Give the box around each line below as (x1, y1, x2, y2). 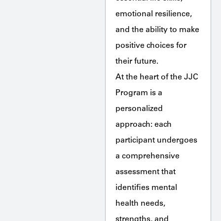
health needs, (115, 199, 165, 208)
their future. (115, 57, 158, 66)
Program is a (115, 89, 162, 97)
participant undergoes (115, 136, 197, 145)
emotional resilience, (115, 10, 192, 18)
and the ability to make (115, 26, 199, 34)
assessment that (115, 168, 176, 176)
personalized (115, 105, 163, 113)
